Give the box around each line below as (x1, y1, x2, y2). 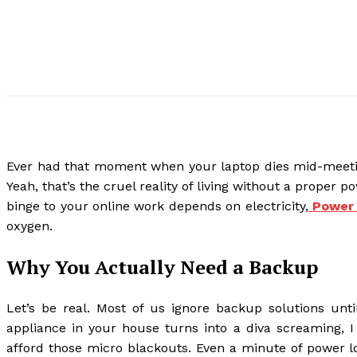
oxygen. (6, 218, 53, 233)
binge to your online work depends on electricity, (6, 198, 308, 214)
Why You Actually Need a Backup (6, 253, 318, 280)
